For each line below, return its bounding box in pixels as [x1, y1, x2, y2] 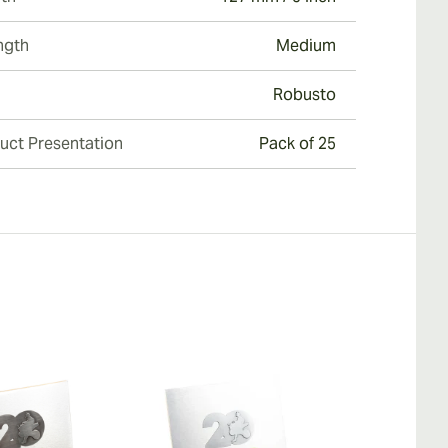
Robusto [273, 84, 336, 105]
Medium [276, 35, 336, 56]
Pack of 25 [259, 133, 336, 154]
